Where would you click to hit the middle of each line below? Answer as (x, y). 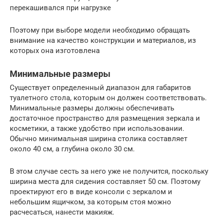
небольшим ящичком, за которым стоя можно (91, 202)
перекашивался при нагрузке (60, 8)
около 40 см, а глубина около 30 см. (72, 149)
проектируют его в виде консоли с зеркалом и (91, 192)
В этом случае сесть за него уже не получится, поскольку (109, 172)
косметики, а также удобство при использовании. (97, 129)
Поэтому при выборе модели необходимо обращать (100, 30)
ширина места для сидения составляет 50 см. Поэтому (105, 182)
